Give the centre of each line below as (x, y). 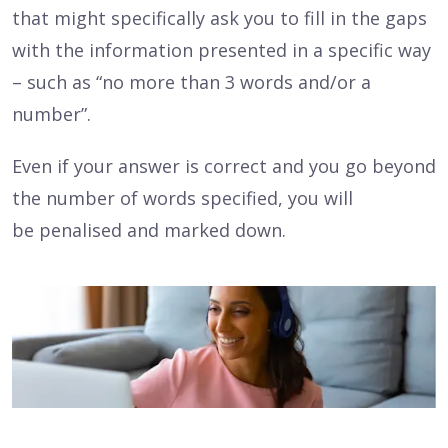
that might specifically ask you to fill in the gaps (219, 18)
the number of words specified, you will (182, 198)
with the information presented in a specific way (221, 50)
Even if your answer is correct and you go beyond (224, 166)
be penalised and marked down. (149, 230)
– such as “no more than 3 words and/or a (191, 82)
